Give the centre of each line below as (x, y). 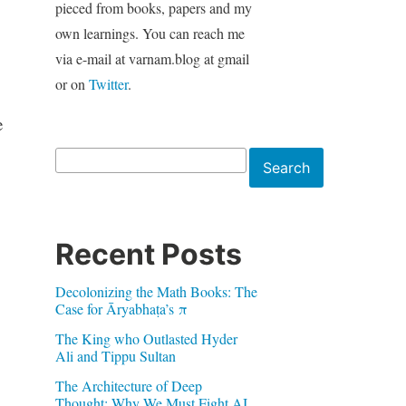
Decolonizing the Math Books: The (156, 291)
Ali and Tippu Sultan (115, 355)
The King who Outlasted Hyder (146, 338)
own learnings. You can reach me (150, 33)
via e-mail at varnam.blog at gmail (152, 58)
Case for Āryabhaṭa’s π (121, 308)
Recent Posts (148, 254)
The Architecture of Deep (128, 385)
